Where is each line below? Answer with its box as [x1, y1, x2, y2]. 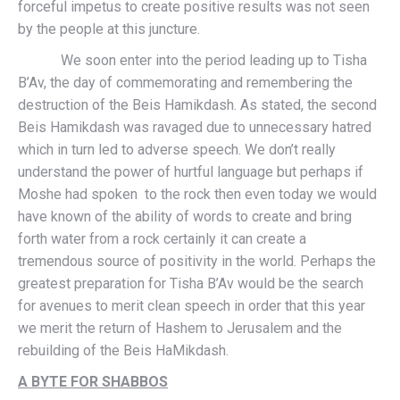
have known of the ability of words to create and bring [18, 207, 352, 225]
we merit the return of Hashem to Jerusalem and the [18, 319, 342, 337]
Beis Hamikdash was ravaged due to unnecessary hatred [18, 118, 371, 136]
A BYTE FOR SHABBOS [18, 372, 168, 390]
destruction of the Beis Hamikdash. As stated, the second [18, 96, 377, 113]
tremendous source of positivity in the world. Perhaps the [18, 252, 376, 270]
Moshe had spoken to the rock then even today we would [18, 185, 377, 203]
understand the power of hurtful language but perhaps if [18, 162, 363, 180]
